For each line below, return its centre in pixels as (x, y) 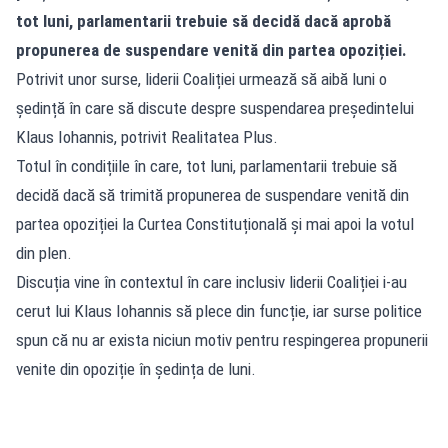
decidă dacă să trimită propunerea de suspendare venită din (212, 194)
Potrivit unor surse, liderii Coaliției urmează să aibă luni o (201, 78)
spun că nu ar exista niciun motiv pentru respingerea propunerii (222, 339)
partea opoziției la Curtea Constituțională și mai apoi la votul (215, 223)
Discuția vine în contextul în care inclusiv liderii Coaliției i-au (211, 281)
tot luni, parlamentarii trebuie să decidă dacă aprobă (203, 20)
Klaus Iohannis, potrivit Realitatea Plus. (147, 136)
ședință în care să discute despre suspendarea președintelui (215, 107)
